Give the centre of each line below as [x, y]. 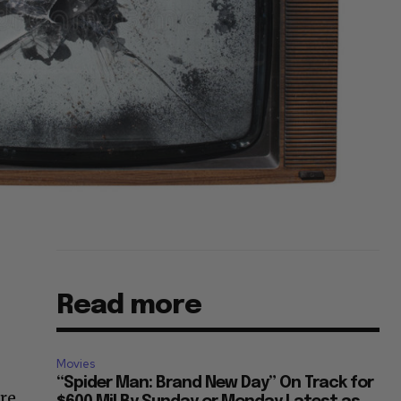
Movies [76, 364]
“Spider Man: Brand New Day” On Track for [215, 384]
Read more [129, 306]
